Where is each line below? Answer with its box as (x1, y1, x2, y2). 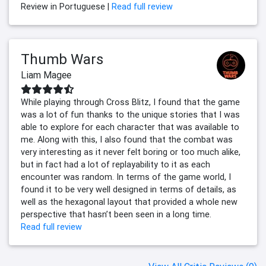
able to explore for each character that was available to (21, 121, 239, 132)
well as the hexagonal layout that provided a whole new (21, 196, 237, 207)
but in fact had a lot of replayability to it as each (21, 159, 210, 170)
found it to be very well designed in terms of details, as (21, 183, 236, 195)
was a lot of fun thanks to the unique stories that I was (21, 109, 240, 120)
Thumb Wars (21, 50, 103, 68)
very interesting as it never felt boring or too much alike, (21, 146, 240, 157)
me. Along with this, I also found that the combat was (21, 134, 233, 145)
